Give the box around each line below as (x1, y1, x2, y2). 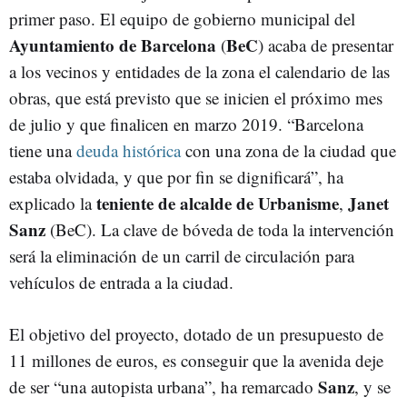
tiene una (9, 139, 76, 162)
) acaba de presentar (258, 34, 393, 56)
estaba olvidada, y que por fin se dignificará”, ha (9, 165, 343, 188)
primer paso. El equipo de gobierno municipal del (9, 7, 355, 30)
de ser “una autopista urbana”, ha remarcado (9, 375, 318, 398)
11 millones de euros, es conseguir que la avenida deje (9, 349, 383, 372)
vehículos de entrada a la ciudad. (9, 271, 233, 293)
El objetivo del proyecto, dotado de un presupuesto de (9, 323, 383, 345)
